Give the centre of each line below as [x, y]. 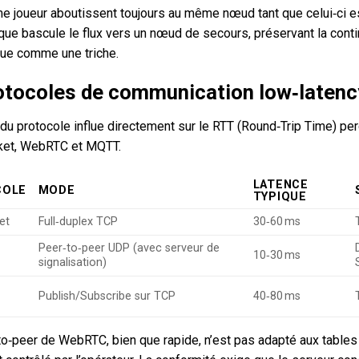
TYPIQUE [280, 196]
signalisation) [72, 262]
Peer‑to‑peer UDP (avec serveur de [129, 248]
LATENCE [280, 184]
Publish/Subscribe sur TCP [107, 296]
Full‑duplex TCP [78, 221]
